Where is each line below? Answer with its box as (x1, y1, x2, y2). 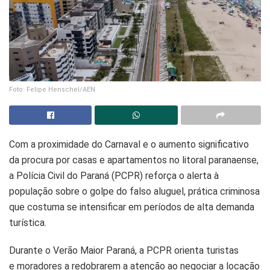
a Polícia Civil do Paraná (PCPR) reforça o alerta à (9, 169, 219, 181)
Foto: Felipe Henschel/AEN (9, 85, 95, 93)
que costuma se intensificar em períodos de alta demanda (9, 201, 254, 213)
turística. (9, 216, 46, 228)
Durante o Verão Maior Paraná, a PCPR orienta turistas (9, 244, 239, 256)
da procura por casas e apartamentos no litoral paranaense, (9, 154, 259, 166)
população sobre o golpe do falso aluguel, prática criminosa (9, 185, 260, 197)
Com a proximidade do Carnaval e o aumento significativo (9, 138, 249, 150)
